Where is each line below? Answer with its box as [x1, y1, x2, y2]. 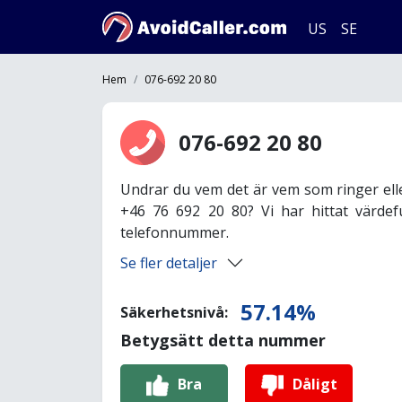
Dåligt [292, 373, 337, 394]
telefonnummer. [120, 223, 229, 242]
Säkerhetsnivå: [120, 302, 232, 322]
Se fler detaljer [120, 253, 217, 273]
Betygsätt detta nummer [120, 329, 326, 351]
